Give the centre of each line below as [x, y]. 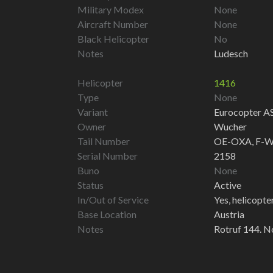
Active [228, 185]
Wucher [230, 126]
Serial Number [108, 155]
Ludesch [231, 53]
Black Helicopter [113, 38]
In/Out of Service [113, 199]
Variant [93, 112]
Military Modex [111, 9]
